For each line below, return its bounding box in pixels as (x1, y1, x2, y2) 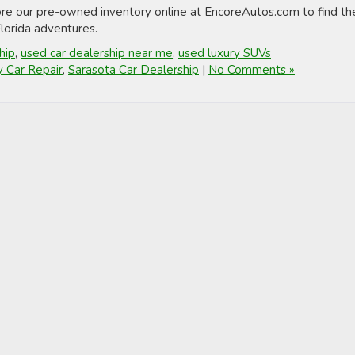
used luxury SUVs (178, 44, 271, 61)
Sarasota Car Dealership (68, 61, 199, 78)
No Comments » (208, 61, 295, 78)
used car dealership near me (21, 44, 173, 61)
